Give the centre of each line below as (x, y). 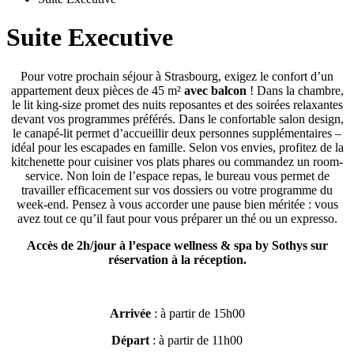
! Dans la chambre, (295, 90)
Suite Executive (90, 38)
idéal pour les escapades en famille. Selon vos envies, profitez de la (177, 147)
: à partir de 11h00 (196, 340)
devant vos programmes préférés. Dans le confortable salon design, (177, 119)
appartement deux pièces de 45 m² (97, 90)
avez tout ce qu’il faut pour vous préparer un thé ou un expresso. (177, 218)
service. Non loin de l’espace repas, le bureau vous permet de (177, 175)
